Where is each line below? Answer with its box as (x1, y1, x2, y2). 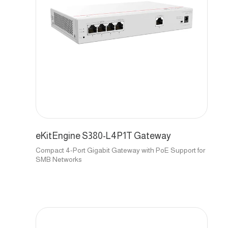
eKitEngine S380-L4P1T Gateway (36, 130, 171, 141)
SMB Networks (36, 155, 82, 163)
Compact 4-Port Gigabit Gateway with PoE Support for (36, 146, 205, 154)
